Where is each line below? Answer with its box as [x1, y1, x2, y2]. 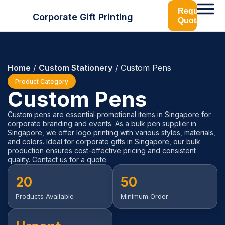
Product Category [15, 78, 68, 85]
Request [177, 7, 210, 15]
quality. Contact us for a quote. [8, 155, 108, 164]
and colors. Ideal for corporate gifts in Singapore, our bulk [8, 137, 200, 146]
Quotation [177, 16, 215, 25]
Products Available [16, 192, 74, 200]
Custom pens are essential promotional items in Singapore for [8, 110, 211, 119]
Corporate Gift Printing [33, 11, 133, 22]
